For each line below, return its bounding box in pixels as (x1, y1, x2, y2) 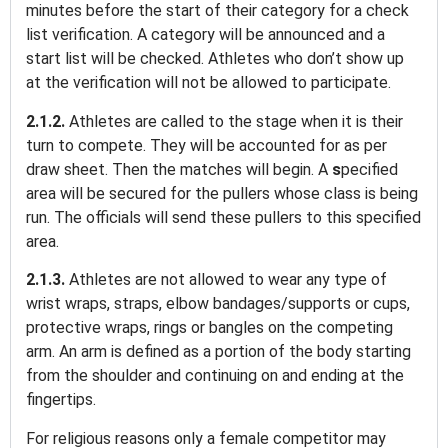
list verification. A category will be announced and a (26, 25, 385, 45)
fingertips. (26, 390, 100, 410)
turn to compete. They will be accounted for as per (26, 135, 387, 155)
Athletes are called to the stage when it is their (69, 111, 403, 131)
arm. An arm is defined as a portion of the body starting (26, 342, 411, 362)
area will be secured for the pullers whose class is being (26, 183, 418, 203)
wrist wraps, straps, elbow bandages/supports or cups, (26, 294, 410, 314)
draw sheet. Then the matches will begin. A (26, 159, 332, 179)
